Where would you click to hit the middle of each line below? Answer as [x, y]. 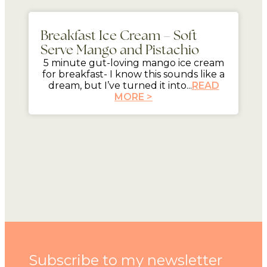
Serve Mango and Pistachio [120, 49]
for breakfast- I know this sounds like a [133, 74]
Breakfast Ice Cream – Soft [119, 35]
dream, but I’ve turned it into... [120, 85]
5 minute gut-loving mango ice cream [133, 63]
